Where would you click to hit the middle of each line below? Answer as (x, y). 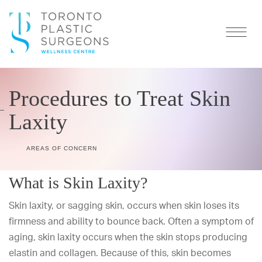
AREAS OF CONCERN (62, 148)
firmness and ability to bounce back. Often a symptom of (131, 221)
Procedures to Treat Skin (120, 98)
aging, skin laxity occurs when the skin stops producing (128, 237)
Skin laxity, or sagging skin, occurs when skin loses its (124, 205)
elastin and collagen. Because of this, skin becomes (120, 253)
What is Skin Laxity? (78, 183)
